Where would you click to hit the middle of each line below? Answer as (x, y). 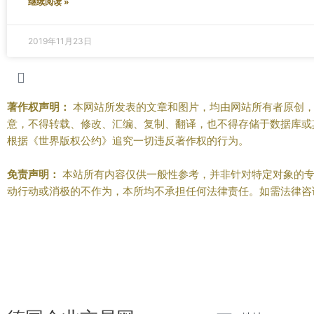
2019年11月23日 (60, 41)
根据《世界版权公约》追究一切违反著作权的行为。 (128, 141)
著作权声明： (39, 107)
